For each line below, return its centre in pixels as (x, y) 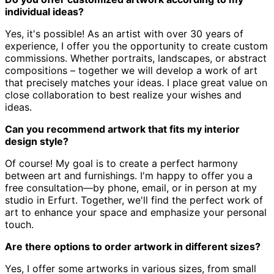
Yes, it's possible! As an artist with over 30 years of (124, 33)
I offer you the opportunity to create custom (165, 46)
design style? (37, 141)
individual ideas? (44, 11)
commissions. (36, 58)
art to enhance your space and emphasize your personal (136, 212)
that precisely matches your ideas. (84, 82)
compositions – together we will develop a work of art (131, 70)
